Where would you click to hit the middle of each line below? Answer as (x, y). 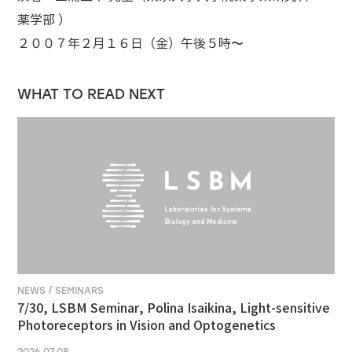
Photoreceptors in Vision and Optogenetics (147, 326)
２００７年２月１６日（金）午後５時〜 (131, 44)
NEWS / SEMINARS (61, 291)
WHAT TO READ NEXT (92, 94)
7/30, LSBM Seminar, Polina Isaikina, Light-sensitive (174, 308)
